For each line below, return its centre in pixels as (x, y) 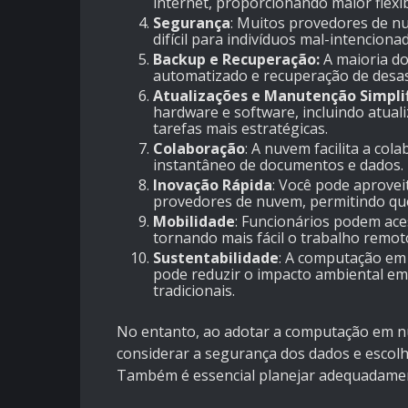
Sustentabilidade (216, 258)
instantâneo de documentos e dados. (278, 165)
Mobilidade (194, 222)
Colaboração (199, 149)
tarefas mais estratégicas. (240, 129)
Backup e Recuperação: (236, 60)
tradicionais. (194, 291)
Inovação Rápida (213, 185)
